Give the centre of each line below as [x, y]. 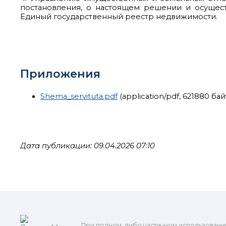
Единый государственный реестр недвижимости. [119, 16]
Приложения [60, 74]
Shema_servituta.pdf [79, 96]
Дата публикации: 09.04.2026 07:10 [88, 146]
